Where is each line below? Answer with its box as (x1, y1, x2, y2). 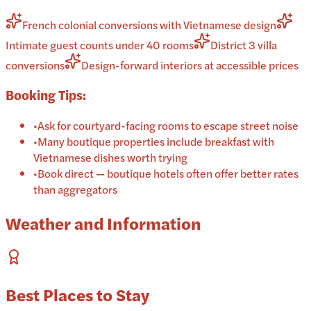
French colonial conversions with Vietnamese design (22, 16, 276, 33)
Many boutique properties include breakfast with (37, 133, 274, 150)
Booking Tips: (6, 85, 86, 105)
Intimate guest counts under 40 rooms (6, 36, 194, 53)
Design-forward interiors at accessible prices (81, 56, 299, 73)
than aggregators (33, 181, 117, 198)
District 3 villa (210, 36, 277, 53)
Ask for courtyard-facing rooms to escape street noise (37, 117, 299, 134)
